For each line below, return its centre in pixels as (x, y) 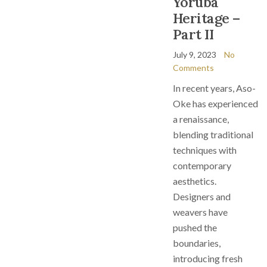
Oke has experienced (215, 103)
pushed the (195, 227)
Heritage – (207, 18)
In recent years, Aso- (214, 88)
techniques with (205, 150)
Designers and (202, 196)
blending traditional (213, 134)
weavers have (200, 212)
